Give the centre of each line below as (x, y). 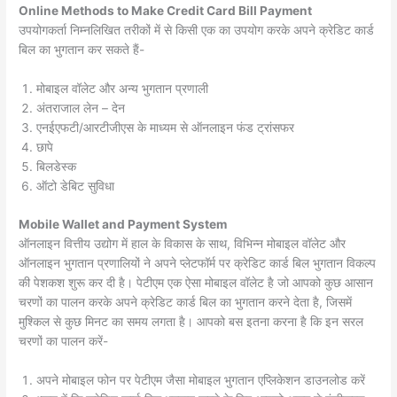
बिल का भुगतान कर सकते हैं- (82, 50)
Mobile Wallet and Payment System (123, 224)
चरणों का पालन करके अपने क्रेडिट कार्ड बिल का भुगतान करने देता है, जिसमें (186, 302)
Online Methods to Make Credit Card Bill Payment (166, 11)
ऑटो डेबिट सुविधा (76, 187)
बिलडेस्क (57, 167)
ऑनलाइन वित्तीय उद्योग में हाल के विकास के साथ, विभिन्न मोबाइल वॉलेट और (183, 243)
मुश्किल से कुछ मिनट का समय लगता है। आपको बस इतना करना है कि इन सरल (191, 321)
